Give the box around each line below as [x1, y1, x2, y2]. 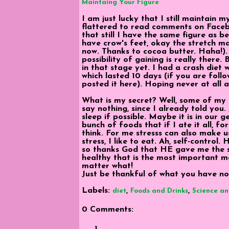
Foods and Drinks [130, 188, 188, 194]
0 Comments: [82, 205, 133, 214]
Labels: [82, 187, 112, 195]
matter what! [82, 162, 133, 170]
